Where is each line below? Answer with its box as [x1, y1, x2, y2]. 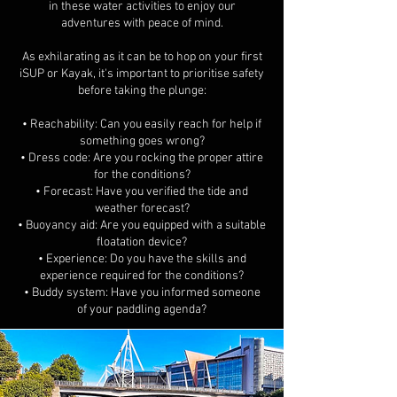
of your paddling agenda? [77, 301, 206, 317]
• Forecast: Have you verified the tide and [35, 183, 248, 199]
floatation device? [97, 234, 187, 250]
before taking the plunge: [77, 82, 206, 98]
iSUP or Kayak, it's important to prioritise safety [19, 66, 264, 82]
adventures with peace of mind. [60, 15, 223, 31]
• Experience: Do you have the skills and [37, 251, 246, 267]
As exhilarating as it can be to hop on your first [21, 49, 262, 65]
